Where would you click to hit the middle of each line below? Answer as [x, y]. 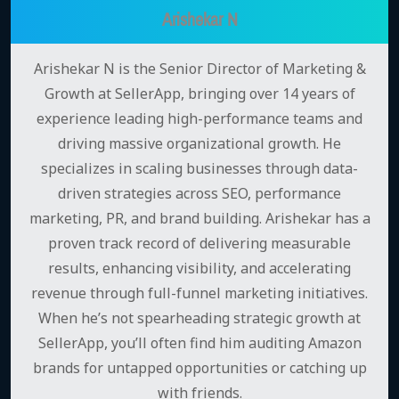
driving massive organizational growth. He [199, 143]
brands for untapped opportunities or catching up [199, 367]
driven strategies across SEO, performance [199, 193]
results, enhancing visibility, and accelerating [199, 268]
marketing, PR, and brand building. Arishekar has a [199, 218]
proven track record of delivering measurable [199, 243]
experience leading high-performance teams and [199, 118]
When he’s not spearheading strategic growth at [199, 318]
